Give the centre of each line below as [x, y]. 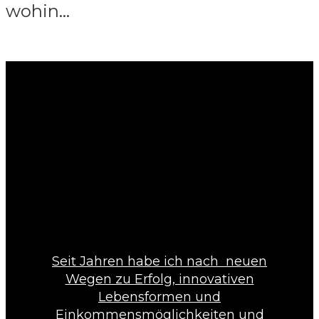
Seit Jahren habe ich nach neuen [159, 261]
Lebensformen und [159, 297]
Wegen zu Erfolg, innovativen [159, 279]
